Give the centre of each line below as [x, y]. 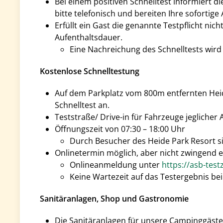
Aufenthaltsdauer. [89, 37]
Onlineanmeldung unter [116, 165]
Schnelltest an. [82, 105]
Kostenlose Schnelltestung [90, 71]
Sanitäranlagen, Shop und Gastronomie [114, 199]
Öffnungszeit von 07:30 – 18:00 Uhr [120, 129]
